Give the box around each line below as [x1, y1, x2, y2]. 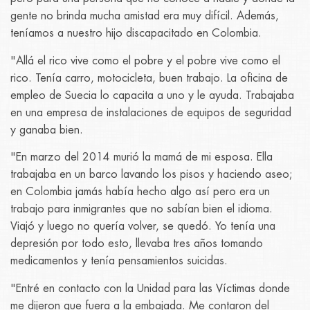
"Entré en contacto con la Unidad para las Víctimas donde [10, 282, 290, 294]
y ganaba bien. [10, 124, 83, 136]
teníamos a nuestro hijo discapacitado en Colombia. [10, 28, 262, 39]
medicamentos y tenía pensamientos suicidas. [10, 255, 228, 267]
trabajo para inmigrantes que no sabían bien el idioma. [10, 203, 273, 215]
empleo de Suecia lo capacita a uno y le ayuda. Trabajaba [10, 89, 294, 101]
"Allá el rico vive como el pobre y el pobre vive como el [10, 55, 280, 66]
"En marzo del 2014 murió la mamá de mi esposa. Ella [10, 152, 273, 163]
